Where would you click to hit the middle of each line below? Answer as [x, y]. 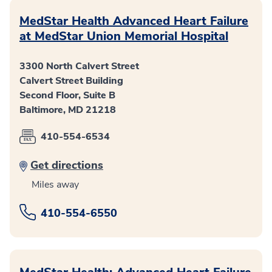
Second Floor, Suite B [67, 96]
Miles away [55, 185]
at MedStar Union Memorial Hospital [124, 36]
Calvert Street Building [71, 81]
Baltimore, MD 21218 [68, 110]
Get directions [67, 165]
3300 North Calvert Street [79, 66]
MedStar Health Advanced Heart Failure [134, 21]
